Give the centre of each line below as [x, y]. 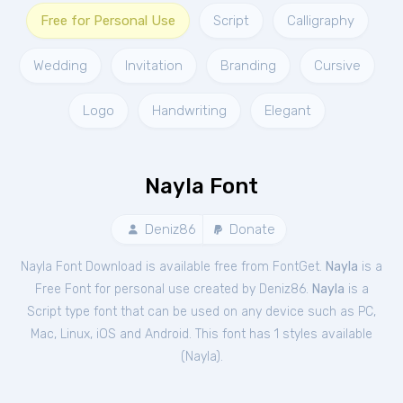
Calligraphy [320, 21]
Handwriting [189, 111]
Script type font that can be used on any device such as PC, [201, 312]
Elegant [288, 111]
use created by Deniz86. [240, 289]
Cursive [337, 66]
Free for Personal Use [107, 21]
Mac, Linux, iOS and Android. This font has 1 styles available [201, 334]
